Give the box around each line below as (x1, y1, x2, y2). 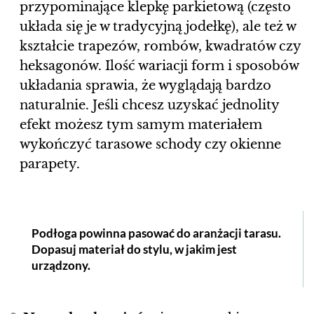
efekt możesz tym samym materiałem (20, 117, 262, 133)
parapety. (20, 156, 83, 172)
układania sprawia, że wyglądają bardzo (20, 78, 271, 94)
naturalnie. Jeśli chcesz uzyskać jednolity (20, 97, 279, 114)
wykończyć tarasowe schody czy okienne (20, 137, 281, 153)
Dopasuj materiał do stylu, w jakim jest (32, 242, 237, 257)
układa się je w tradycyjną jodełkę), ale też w (20, 19, 296, 35)
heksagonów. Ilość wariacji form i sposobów (20, 58, 299, 74)
